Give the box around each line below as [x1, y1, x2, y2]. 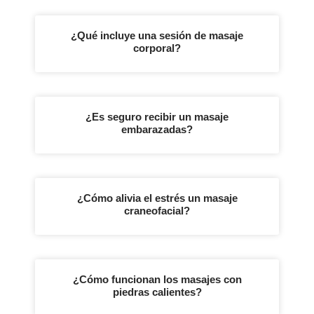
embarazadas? [121, 123, 193, 135]
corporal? [133, 41, 181, 54]
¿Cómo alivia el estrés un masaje [76, 191, 238, 204]
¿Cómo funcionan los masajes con [72, 273, 242, 285]
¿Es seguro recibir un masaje [86, 110, 228, 123]
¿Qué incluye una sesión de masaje [71, 29, 243, 41]
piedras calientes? [112, 285, 202, 298]
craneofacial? [124, 204, 190, 217]
